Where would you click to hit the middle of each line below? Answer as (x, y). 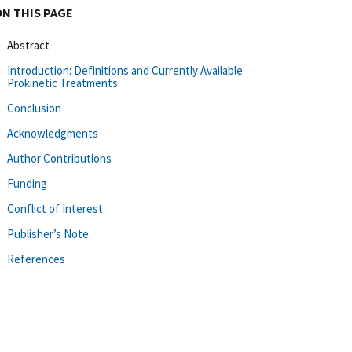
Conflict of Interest (55, 208)
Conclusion (34, 108)
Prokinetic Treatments (62, 82)
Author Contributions (59, 158)
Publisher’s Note (48, 233)
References (36, 258)
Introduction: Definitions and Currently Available (125, 70)
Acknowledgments (53, 133)
